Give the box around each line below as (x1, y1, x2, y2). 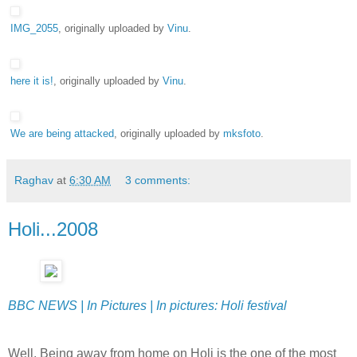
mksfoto (223, 127, 261, 139)
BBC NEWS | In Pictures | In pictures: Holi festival (8, 299, 287, 313)
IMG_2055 (10, 22, 58, 34)
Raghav (14, 173, 53, 186)
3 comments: (125, 173, 191, 186)
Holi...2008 (8, 218, 98, 240)
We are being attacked (10, 127, 114, 139)
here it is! (10, 75, 53, 87)
